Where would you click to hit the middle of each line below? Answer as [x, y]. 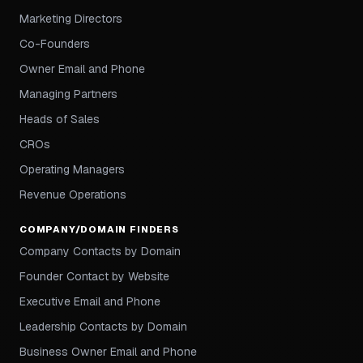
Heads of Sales [60, 120]
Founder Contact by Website [94, 277]
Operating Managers [72, 170]
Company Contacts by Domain [100, 252]
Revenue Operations [73, 195]
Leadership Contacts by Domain [103, 327]
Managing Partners [68, 94]
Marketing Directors [71, 19]
